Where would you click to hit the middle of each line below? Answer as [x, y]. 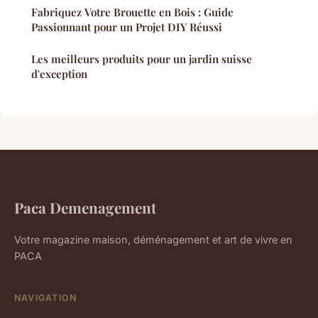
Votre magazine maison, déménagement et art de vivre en [153, 239]
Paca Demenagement [85, 207]
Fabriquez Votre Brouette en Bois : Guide [132, 12]
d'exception [59, 73]
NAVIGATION [46, 297]
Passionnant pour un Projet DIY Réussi [127, 27]
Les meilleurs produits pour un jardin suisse [142, 59]
